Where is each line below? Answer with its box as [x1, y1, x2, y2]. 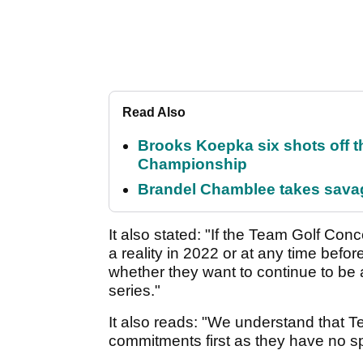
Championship [138, 156, 247, 173]
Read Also [122, 105, 186, 120]
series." [109, 282, 160, 300]
